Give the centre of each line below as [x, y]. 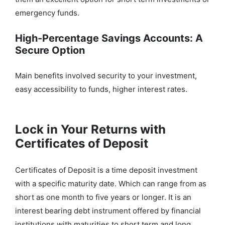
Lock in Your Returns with [90, 130]
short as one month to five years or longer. [92, 197]
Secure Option [50, 50]
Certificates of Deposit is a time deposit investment [106, 170]
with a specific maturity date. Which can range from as [111, 184]
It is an [180, 197]
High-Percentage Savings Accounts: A [109, 38]
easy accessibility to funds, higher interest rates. [101, 89]
